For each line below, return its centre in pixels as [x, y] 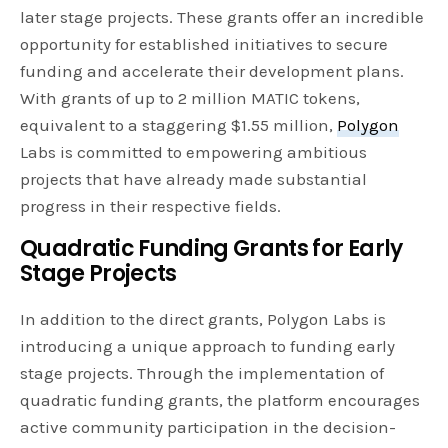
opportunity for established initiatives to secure [204, 43]
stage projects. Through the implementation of [202, 372]
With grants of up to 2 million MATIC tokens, [190, 97]
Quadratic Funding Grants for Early [211, 248]
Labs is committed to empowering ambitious [194, 151]
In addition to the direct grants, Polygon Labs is [203, 318]
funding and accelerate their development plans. [212, 70]
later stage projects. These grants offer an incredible [222, 16]
